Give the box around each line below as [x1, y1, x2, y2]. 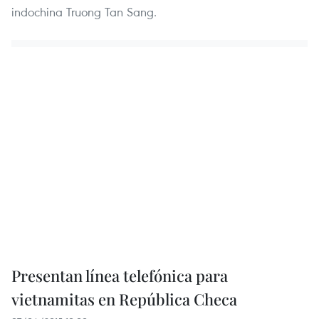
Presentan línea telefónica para [11, 265, 228, 287]
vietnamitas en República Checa [11, 288, 237, 310]
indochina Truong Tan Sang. [11, 3, 157, 20]
